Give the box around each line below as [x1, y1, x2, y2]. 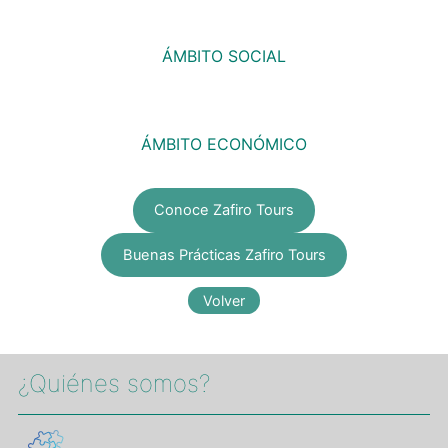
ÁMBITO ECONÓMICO [141, 134, 307, 155]
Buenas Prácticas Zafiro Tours [122, 245, 326, 264]
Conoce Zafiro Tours [154, 201, 294, 220]
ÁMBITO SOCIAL [162, 46, 286, 67]
